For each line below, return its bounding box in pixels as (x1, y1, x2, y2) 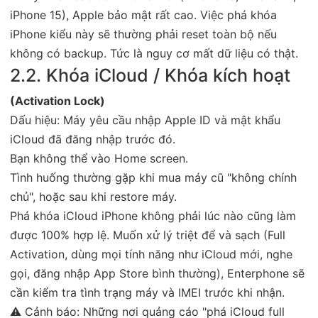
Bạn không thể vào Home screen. (10, 150, 188, 165)
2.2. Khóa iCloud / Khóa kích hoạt (10, 64, 290, 86)
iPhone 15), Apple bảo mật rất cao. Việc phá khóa (10, 7, 277, 22)
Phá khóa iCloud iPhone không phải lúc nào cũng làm (10, 208, 296, 223)
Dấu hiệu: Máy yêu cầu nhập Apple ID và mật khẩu (10, 112, 280, 127)
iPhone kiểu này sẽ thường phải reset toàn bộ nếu (10, 26, 277, 41)
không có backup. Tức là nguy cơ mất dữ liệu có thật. (10, 45, 298, 60)
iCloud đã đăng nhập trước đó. (10, 131, 175, 146)
